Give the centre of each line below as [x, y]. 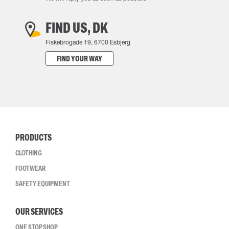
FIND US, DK [76, 28]
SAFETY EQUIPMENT [43, 184]
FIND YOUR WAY [79, 59]
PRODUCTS [33, 138]
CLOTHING [29, 153]
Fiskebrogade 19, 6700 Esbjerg [88, 42]
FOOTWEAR [30, 168]
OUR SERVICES [39, 212]
